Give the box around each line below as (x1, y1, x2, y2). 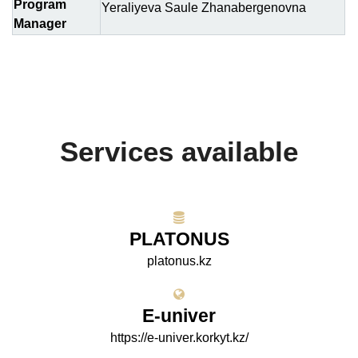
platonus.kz (146, 254, 212, 268)
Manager (14, 17, 66, 30)
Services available (60, 136, 298, 167)
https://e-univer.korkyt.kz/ (109, 331, 249, 344)
